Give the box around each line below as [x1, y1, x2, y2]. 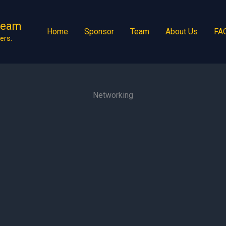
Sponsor [84, 27, 114, 37]
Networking [93, 90, 133, 100]
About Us [165, 27, 198, 37]
